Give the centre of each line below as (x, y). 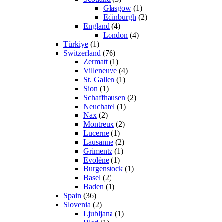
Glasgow (117, 8)
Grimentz (98, 151)
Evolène (96, 160)
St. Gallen (99, 80)
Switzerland (82, 53)
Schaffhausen (104, 98)
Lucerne (96, 133)
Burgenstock (103, 169)
